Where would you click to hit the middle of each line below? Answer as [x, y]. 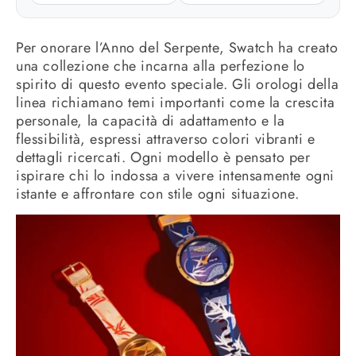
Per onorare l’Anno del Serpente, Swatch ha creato [177, 48]
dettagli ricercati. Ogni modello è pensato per [163, 157]
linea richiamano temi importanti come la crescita [176, 103]
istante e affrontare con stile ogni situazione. [158, 194]
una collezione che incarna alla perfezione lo [161, 66]
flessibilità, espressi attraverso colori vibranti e [166, 139]
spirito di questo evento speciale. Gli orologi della [178, 84]
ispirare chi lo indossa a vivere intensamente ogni [176, 176]
